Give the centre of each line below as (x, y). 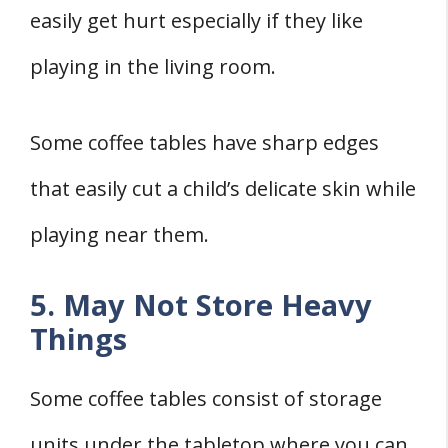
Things (78, 339)
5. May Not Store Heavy (201, 305)
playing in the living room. (153, 67)
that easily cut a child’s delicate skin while (223, 189)
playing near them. (119, 235)
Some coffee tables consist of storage (206, 399)
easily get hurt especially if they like (196, 21)
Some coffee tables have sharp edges (204, 143)
